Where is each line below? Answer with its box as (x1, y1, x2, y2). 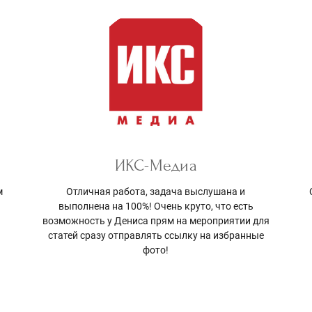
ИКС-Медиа (114, 156, 198, 175)
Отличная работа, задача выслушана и (66, 186, 246, 198)
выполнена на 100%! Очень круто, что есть (58, 201, 253, 212)
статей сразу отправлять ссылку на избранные (47, 230, 264, 242)
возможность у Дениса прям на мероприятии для (42, 215, 270, 227)
